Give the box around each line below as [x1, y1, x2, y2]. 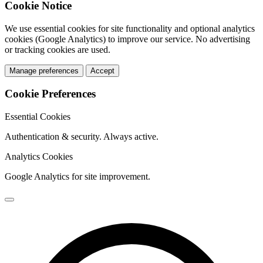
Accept [90, 66, 114, 75]
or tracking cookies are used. [5, 44, 110, 55]
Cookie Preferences [5, 87, 96, 100]
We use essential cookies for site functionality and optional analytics [5, 23, 255, 33]
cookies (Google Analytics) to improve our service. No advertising [5, 33, 250, 44]
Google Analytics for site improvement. [5, 171, 150, 182]
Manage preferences [9, 66, 79, 75]
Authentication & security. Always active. [5, 131, 159, 142]
